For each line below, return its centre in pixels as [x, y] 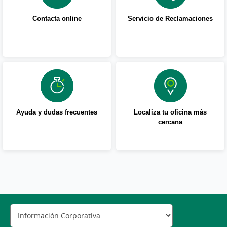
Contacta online [57, 18]
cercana [170, 122]
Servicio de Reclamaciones [170, 18]
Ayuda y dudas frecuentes [57, 112]
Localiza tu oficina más [170, 112]
